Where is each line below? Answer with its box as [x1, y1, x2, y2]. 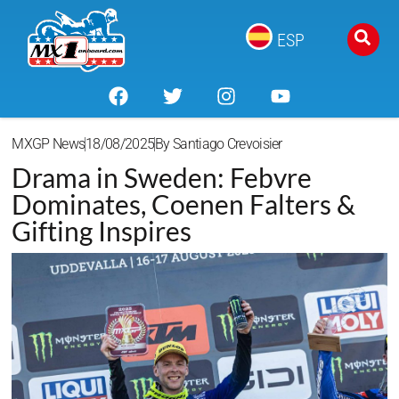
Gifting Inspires [12, 215, 192, 248]
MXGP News [12, 135, 85, 153]
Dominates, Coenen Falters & [12, 188, 356, 221]
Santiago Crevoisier [169, 135, 282, 153]
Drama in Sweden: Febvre [12, 161, 313, 194]
